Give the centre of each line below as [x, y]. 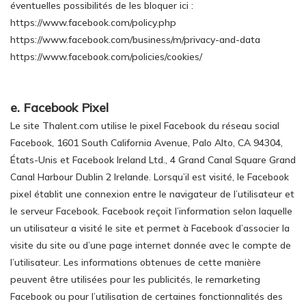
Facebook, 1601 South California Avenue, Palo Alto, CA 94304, [147, 143]
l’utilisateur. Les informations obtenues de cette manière [136, 262]
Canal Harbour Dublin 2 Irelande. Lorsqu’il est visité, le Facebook [150, 177]
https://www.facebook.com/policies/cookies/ [106, 57]
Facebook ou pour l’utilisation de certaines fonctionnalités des [147, 296]
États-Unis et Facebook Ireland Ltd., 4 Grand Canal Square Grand [153, 160]
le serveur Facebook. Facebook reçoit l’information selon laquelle [151, 211]
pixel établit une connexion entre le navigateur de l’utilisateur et [152, 194]
